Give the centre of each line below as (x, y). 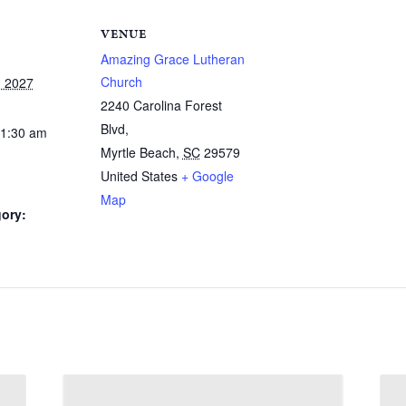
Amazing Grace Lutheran (172, 58)
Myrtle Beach (138, 152)
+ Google (207, 175)
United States (139, 175)
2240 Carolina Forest (161, 105)
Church (121, 81)
